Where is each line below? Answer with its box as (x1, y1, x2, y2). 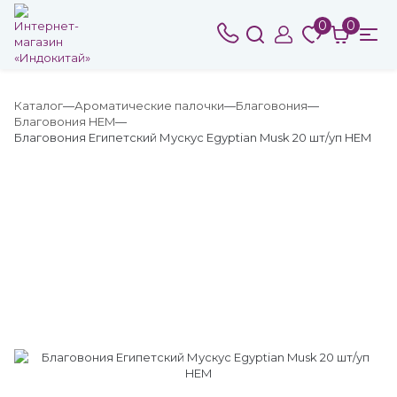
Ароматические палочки (74, 98, 224, 113)
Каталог (14, 98, 63, 113)
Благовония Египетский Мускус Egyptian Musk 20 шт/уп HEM (14, 130, 371, 144)
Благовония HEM (14, 114, 115, 128)
